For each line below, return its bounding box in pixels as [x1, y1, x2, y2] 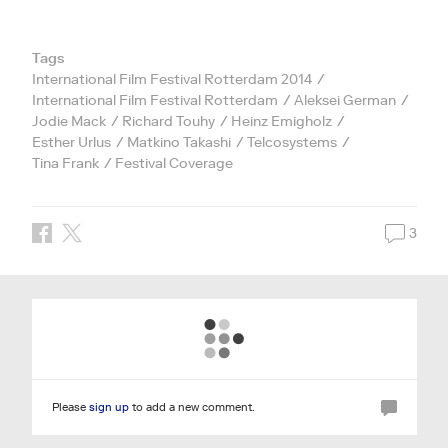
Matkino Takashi [126, 133, 231, 152]
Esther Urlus [31, 133, 111, 152]
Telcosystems [246, 133, 337, 152]
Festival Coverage [114, 154, 233, 173]
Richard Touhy [121, 112, 215, 131]
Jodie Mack [31, 112, 106, 131]
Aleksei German [293, 91, 396, 110]
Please [51, 400, 89, 415]
